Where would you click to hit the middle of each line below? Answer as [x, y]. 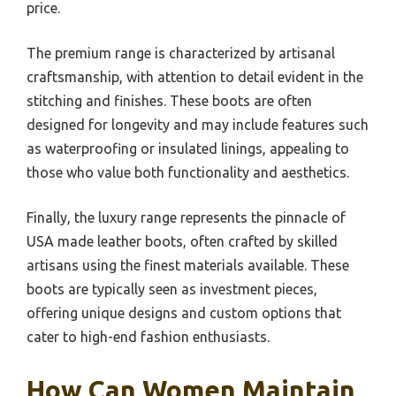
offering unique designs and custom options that [184, 312]
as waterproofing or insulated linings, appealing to [188, 148]
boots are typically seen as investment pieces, [172, 289]
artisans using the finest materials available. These [188, 265]
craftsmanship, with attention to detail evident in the [195, 76]
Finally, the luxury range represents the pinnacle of [186, 217]
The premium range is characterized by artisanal [181, 53]
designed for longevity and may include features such [198, 124]
